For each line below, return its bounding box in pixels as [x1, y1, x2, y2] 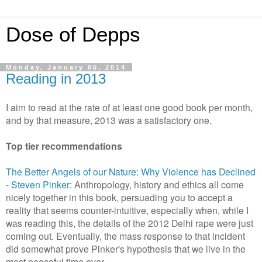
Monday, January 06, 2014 [6, 64, 126, 71]
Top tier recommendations [6, 139, 122, 153]
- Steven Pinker [6, 177, 70, 191]
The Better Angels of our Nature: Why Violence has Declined [6, 164, 256, 178]
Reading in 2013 [6, 71, 106, 87]
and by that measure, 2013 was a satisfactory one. [6, 113, 212, 126]
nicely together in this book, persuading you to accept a [6, 190, 233, 204]
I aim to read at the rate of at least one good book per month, [6, 100, 253, 113]
